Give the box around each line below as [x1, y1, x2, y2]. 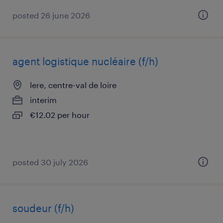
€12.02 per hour [30, 110, 90, 119]
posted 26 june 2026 [12, 10, 90, 20]
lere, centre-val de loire [30, 80, 116, 90]
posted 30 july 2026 [12, 157, 88, 167]
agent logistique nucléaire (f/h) [12, 55, 158, 67]
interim [30, 95, 57, 105]
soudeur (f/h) [12, 202, 74, 214]
